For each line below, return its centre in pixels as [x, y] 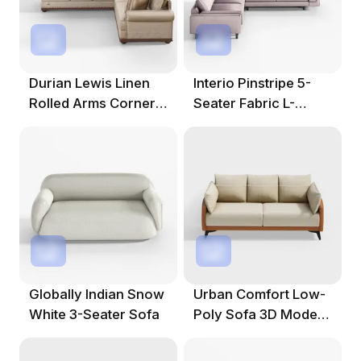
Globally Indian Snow [96, 295]
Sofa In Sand [69, 123]
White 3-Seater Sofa [94, 315]
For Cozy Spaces [249, 335]
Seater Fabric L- [245, 103]
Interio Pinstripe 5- [253, 83]
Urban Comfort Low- [260, 295]
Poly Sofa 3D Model [257, 315]
